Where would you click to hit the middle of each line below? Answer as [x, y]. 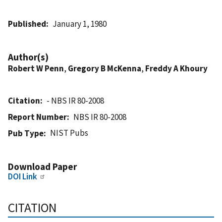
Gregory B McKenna [105, 68]
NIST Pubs [69, 133]
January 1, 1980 [80, 24]
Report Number [37, 117]
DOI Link [23, 176]
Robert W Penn [36, 68]
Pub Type [26, 133]
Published [27, 24]
